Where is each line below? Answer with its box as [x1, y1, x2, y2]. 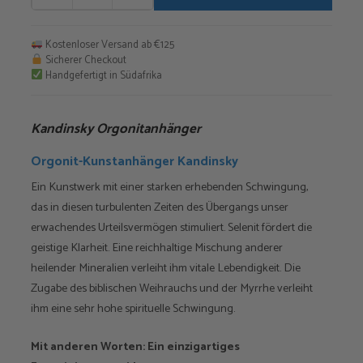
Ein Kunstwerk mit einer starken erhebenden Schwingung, [31, 177, 308, 197]
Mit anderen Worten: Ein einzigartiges [31, 336, 240, 357]
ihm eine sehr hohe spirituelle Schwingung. [31, 299, 235, 318]
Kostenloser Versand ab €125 [42, 36, 174, 53]
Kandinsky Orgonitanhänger [31, 118, 201, 140]
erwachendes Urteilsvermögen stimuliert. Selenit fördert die [31, 218, 312, 237]
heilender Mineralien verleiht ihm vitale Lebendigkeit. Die [31, 258, 301, 278]
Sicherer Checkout [42, 52, 126, 69]
